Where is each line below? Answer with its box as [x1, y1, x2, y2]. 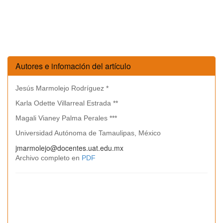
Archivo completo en [15, 154, 82, 162]
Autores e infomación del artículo [15, 60, 131, 72]
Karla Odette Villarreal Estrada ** [15, 99, 118, 107]
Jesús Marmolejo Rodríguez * [15, 84, 109, 92]
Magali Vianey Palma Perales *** [15, 114, 117, 122]
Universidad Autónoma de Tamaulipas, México [15, 129, 161, 137]
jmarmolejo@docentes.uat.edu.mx [15, 143, 123, 153]
